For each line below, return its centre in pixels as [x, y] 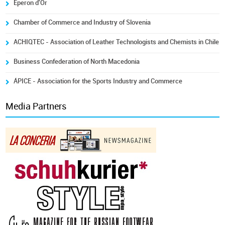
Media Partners [36, 106]
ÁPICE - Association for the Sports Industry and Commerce [98, 81]
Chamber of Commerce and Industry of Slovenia [82, 22]
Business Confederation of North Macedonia [77, 62]
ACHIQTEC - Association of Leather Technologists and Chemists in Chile [117, 42]
